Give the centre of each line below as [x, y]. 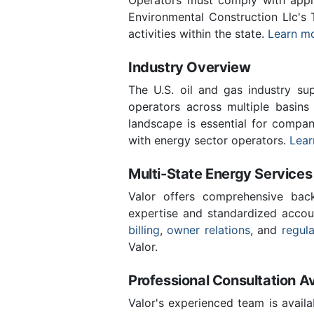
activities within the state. [198, 33]
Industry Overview [190, 67]
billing [144, 230]
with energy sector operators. [209, 140]
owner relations [209, 230]
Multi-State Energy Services [220, 173]
